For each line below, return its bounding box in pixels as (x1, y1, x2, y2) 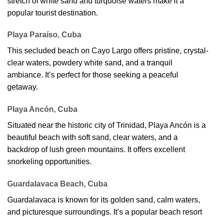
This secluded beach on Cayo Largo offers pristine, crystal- (7, 46, 208, 55)
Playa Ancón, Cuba (7, 105, 77, 114)
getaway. (7, 83, 38, 92)
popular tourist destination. (7, 8, 98, 17)
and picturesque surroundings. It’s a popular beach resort (7, 207, 202, 216)
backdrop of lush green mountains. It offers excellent (7, 145, 185, 154)
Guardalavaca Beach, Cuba (7, 179, 108, 188)
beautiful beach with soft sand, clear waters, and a (7, 133, 178, 142)
